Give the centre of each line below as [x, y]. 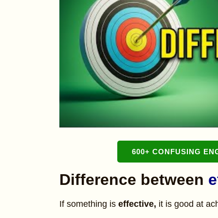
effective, [138, 204]
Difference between [134, 180]
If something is [89, 204]
